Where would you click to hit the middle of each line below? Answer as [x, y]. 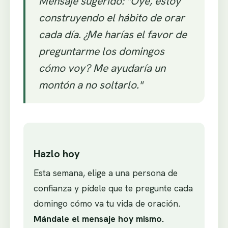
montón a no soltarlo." [90, 85]
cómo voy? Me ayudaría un [102, 68]
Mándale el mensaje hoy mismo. [98, 219]
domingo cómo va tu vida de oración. [107, 204]
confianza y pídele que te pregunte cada [113, 188]
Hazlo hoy [56, 154]
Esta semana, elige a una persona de [105, 173]
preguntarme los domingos [101, 51]
